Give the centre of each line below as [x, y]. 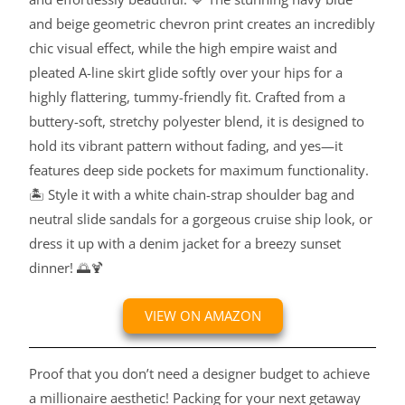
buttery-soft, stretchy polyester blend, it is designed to [197, 122]
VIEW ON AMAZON [202, 316]
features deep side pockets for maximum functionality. [199, 170]
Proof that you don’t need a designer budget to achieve [200, 374]
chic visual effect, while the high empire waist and [184, 48]
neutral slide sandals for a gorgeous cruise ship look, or [201, 219]
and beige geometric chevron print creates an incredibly [202, 24]
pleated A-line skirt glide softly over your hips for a [186, 73]
